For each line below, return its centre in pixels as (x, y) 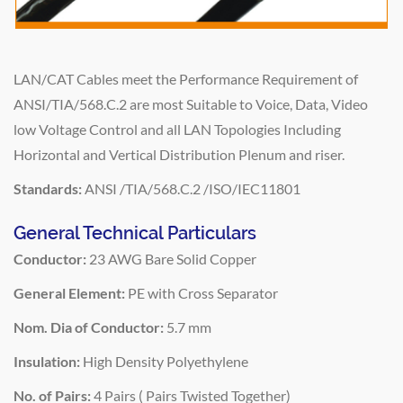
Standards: (48, 188)
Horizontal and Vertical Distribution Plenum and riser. (179, 154)
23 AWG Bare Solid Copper (171, 258)
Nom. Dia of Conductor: (89, 327)
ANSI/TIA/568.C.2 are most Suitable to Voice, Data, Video (191, 103)
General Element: (69, 292)
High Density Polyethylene (164, 361)
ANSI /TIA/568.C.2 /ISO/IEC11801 (191, 188)
